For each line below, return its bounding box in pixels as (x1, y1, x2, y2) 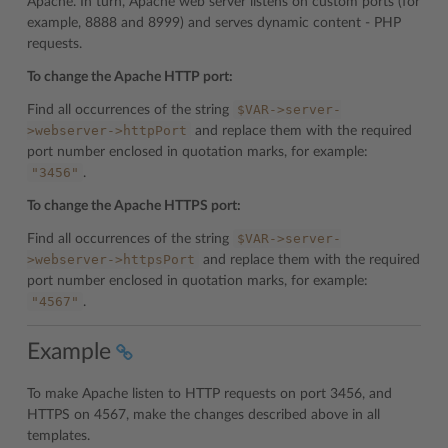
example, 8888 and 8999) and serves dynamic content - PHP (27, 16, 401, 30)
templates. (27, 428, 90, 443)
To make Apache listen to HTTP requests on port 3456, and (27, 386, 392, 401)
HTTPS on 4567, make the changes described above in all (27, 407, 380, 422)
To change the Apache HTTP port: (27, 70, 233, 84)
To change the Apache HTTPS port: (27, 199, 241, 213)
